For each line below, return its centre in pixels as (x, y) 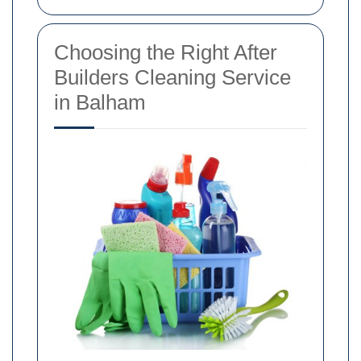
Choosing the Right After (166, 53)
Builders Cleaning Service (172, 78)
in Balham (100, 103)
